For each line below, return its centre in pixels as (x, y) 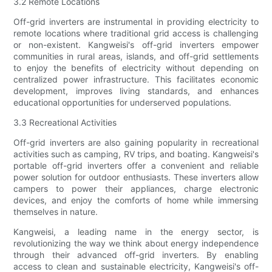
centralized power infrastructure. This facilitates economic (136, 80)
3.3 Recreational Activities (65, 123)
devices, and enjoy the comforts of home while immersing (136, 200)
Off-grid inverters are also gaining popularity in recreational (136, 143)
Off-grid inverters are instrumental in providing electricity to (136, 22)
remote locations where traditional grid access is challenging (136, 33)
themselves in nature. (56, 212)
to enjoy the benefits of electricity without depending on (136, 68)
